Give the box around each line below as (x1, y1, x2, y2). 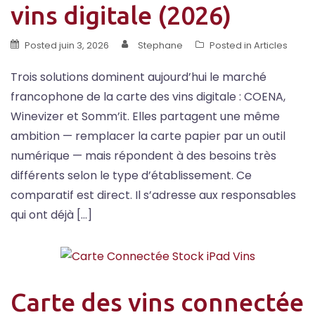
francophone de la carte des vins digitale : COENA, (11, 89, 285, 105)
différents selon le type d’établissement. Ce (11, 167, 252, 184)
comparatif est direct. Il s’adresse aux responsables (11, 187, 296, 204)
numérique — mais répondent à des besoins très (11, 148, 276, 165)
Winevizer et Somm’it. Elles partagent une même (11, 108, 280, 125)
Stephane (138, 39, 183, 53)
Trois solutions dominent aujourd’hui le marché (11, 69, 266, 86)
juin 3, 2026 (59, 39, 109, 53)
